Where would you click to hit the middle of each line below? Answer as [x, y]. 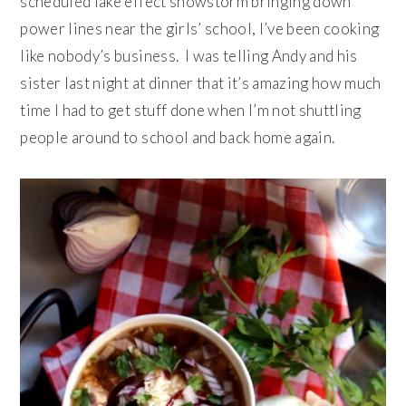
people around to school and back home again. [178, 137]
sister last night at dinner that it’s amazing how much [201, 82]
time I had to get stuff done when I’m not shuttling [191, 110]
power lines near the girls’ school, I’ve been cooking [200, 28]
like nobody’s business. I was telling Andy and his [189, 55]
